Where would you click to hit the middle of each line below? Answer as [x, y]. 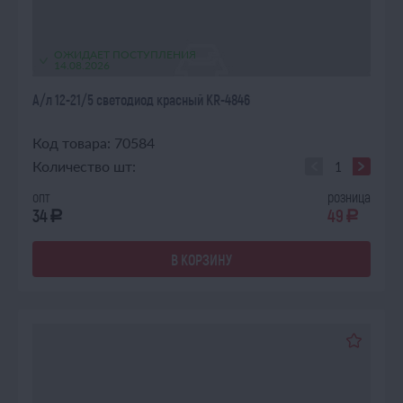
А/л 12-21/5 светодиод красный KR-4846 [141, 99]
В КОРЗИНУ [201, 259]
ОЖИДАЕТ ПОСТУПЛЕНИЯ [125, 54]
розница [349, 197]
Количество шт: [84, 166]
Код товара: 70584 [94, 143]
